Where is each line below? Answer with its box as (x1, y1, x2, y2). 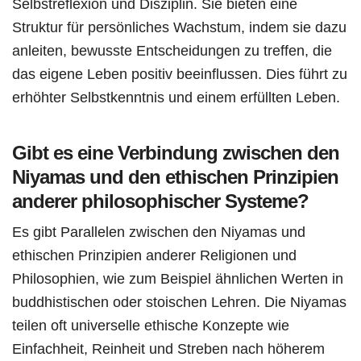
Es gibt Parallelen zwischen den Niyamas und (12, 223, 305, 241)
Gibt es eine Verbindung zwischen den (12, 142, 339, 164)
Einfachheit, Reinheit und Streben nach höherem (12, 340, 325, 358)
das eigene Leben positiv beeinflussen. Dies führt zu (12, 65, 347, 83)
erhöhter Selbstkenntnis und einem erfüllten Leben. (12, 89, 340, 106)
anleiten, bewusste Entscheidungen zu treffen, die (12, 42, 332, 60)
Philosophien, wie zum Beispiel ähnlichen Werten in (12, 270, 343, 288)
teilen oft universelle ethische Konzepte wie (12, 317, 289, 334)
